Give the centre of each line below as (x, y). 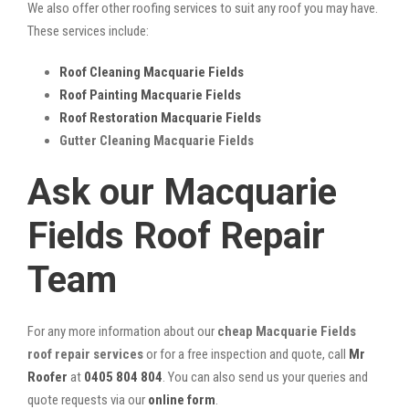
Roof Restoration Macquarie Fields (160, 117)
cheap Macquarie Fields (287, 331)
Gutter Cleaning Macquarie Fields (157, 140)
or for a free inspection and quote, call (246, 354)
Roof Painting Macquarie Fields (150, 94)
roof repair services (85, 354)
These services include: (88, 31)
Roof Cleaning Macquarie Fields (152, 72)
